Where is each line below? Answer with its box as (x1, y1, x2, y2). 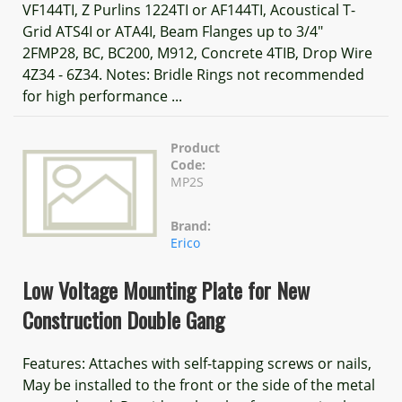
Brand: (170, 217, 211, 234)
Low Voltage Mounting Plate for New (22, 274, 310, 306)
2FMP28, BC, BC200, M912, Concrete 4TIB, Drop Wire (22, 43, 372, 63)
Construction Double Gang (22, 303, 224, 336)
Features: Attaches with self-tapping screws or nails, (22, 354, 371, 373)
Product (170, 139, 220, 156)
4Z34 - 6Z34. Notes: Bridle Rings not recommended (22, 65, 364, 84)
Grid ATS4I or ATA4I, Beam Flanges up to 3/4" (22, 22, 323, 41)
